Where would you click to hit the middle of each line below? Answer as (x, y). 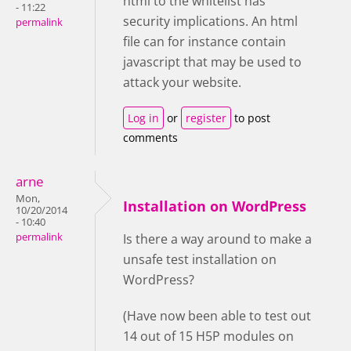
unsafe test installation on (200, 259)
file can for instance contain (204, 41)
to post (251, 118)
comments (150, 137)
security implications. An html (210, 21)
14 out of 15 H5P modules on (208, 336)
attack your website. (182, 82)
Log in (143, 118)
